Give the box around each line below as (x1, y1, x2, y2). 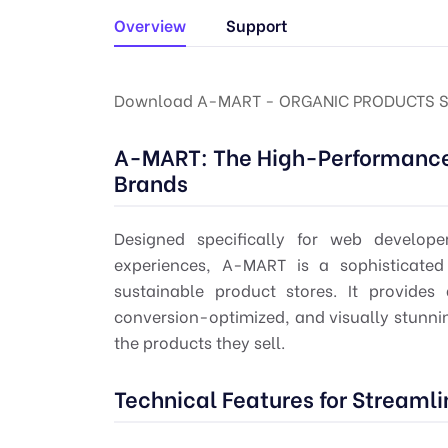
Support (226, 12, 288, 36)
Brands (114, 165, 188, 198)
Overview (114, 12, 186, 36)
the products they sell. (114, 329, 285, 353)
